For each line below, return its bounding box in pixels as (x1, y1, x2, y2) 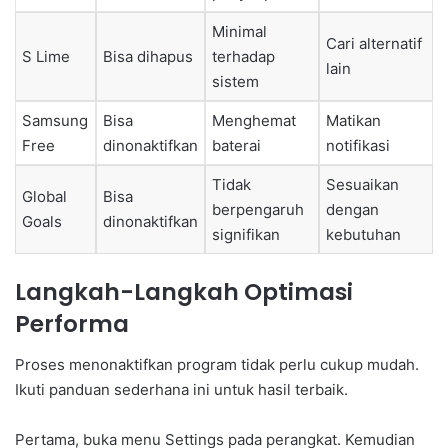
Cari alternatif (326, 33, 422, 53)
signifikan (212, 224, 280, 244)
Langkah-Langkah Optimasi (15, 276, 353, 309)
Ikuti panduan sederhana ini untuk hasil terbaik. (15, 379, 348, 399)
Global (22, 186, 67, 206)
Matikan (326, 110, 381, 130)
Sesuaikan (326, 174, 399, 194)
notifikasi (326, 135, 390, 155)
